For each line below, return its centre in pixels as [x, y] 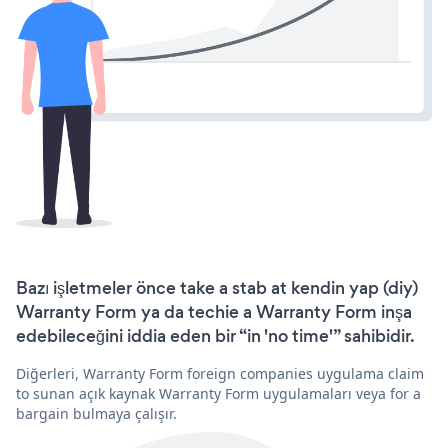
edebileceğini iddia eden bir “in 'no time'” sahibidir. [215, 335]
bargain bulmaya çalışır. [96, 413]
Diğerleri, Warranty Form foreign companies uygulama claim [220, 373]
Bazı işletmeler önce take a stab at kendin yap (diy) [217, 287]
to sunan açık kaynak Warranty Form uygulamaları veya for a [218, 393]
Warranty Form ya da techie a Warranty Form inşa [214, 311]
